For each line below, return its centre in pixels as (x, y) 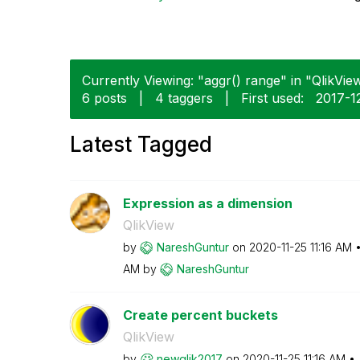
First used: (272, 98)
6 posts (104, 98)
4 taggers (184, 98)
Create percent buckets (200, 315)
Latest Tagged (141, 144)
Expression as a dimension (207, 203)
